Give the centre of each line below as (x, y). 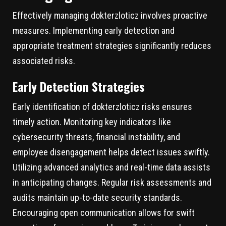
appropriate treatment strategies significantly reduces (112, 46)
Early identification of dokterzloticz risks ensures (102, 107)
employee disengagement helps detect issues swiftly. (111, 152)
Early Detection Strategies (79, 87)
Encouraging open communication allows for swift (104, 213)
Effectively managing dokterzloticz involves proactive (110, 16)
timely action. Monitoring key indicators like (92, 122)
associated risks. (44, 61)
